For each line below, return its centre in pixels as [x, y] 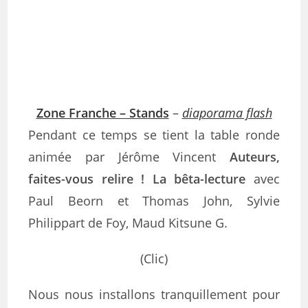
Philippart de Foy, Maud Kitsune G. [128, 223]
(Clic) [154, 258]
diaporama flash [227, 113]
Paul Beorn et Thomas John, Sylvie [154, 201]
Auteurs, [254, 157]
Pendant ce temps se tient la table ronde [154, 135]
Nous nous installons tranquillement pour [154, 294]
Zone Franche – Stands [102, 113]
